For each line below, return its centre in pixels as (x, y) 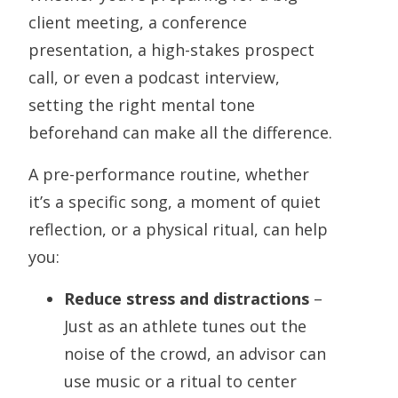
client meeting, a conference (138, 23)
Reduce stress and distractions (187, 299)
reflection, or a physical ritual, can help (178, 230)
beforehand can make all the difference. (180, 133)
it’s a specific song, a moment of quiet (175, 202)
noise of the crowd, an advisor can (195, 354)
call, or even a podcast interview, (154, 78)
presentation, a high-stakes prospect (171, 50)
